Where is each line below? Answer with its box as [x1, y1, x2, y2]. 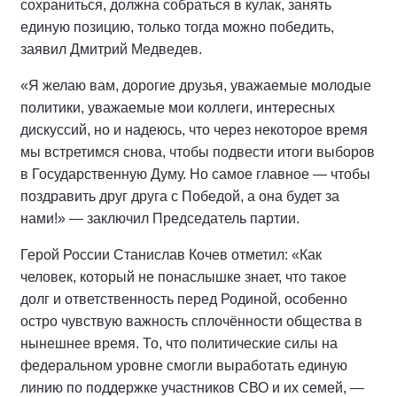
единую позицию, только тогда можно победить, [20, 19, 334, 35]
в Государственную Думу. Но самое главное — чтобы [20, 167, 370, 182]
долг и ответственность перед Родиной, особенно [20, 292, 347, 307]
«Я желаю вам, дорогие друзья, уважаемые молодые [20, 78, 371, 93]
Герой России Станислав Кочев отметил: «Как [20, 247, 322, 262]
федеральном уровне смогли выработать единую [20, 358, 347, 373]
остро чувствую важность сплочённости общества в [20, 314, 362, 329]
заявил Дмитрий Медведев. [20, 42, 202, 57]
